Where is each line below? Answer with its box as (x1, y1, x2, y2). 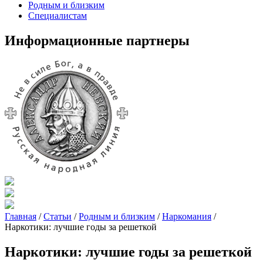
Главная (5, 211, 36, 222)
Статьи (43, 211, 72, 222)
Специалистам (28, 11, 87, 21)
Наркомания (162, 211, 211, 222)
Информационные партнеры (5, 33, 190, 49)
